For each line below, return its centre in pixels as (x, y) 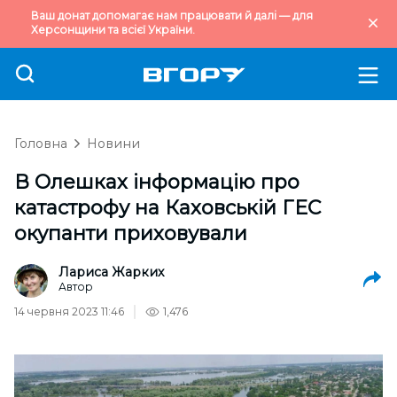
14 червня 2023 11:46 (69, 311)
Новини (113, 144)
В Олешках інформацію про (157, 182)
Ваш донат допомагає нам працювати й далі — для (172, 16)
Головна (41, 144)
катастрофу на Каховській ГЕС (167, 208)
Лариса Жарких (111, 272)
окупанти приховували (131, 234)
